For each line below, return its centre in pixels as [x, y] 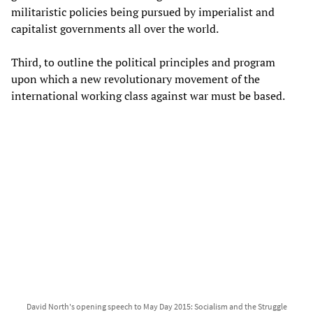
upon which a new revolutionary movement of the [136, 79]
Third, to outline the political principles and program [143, 62]
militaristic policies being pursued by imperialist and [143, 12]
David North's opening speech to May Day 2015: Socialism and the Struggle [156, 306]
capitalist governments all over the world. [115, 28]
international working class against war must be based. [148, 95]
